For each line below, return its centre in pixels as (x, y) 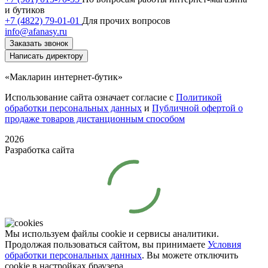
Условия (224, 244)
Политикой (199, 97)
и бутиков (25, 10)
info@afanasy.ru (36, 31)
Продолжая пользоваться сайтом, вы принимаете (106, 244)
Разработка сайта (39, 150)
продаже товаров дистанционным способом (95, 118)
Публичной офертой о (197, 108)
